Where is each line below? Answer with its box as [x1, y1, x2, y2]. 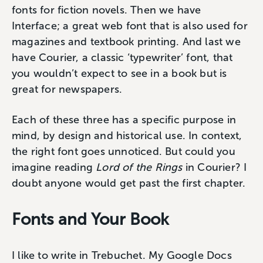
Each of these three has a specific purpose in [12, 113, 237, 126]
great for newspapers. [12, 82, 123, 96]
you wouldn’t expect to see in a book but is [12, 66, 227, 80]
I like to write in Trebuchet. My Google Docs [12, 248, 232, 262]
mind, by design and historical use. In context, [12, 129, 242, 142]
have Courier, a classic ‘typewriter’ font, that [12, 50, 233, 64]
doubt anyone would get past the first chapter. [12, 176, 246, 190]
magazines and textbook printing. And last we [12, 35, 241, 48]
